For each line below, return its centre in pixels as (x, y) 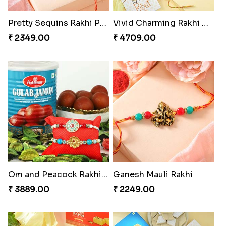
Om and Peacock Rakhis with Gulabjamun (104, 174)
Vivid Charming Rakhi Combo (205, 23)
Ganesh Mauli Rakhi (153, 174)
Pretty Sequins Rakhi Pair (103, 23)
